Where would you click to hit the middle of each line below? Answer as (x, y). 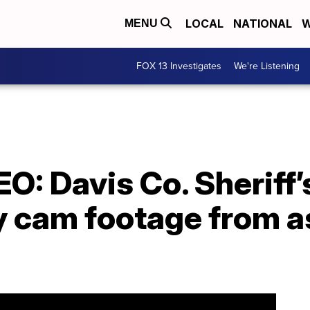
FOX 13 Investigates (179, 66)
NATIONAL (263, 24)
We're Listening (267, 66)
